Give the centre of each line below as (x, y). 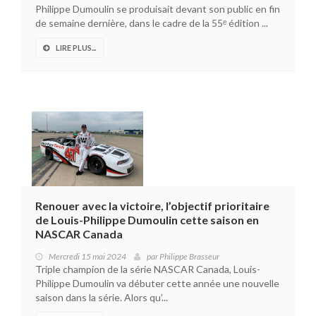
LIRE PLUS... (76, 48)
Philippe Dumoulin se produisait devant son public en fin (158, 9)
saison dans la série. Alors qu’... (102, 298)
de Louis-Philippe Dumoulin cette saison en (147, 220)
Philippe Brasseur (189, 257)
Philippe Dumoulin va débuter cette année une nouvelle (157, 284)
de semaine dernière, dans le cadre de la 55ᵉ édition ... (152, 23)
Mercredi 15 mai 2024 (87, 257)
